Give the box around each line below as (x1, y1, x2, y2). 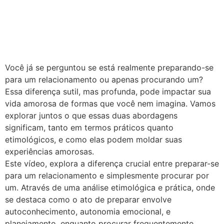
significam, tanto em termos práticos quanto (5, 122, 173, 132)
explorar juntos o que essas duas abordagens (5, 110, 177, 120)
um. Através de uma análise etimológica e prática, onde (5, 182, 215, 192)
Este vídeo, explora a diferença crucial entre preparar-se (5, 158, 219, 168)
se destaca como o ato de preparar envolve (5, 194, 171, 204)
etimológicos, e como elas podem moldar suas (5, 134, 182, 144)
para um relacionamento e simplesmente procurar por (5, 170, 209, 180)
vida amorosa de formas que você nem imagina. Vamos (5, 98, 215, 108)
